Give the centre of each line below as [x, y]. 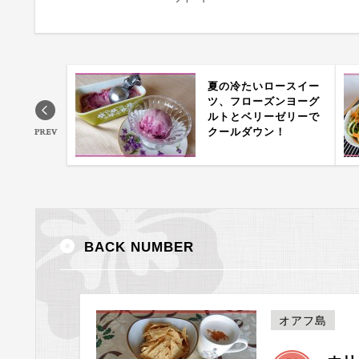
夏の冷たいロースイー [264, 86]
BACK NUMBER [139, 247]
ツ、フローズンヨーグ [264, 101]
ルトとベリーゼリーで [264, 117]
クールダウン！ [247, 132]
